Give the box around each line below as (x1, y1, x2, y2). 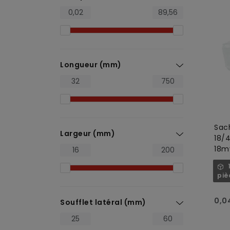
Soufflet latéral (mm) (60, 197, 146, 207)
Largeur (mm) (60, 128, 115, 139)
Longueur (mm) (60, 60, 122, 70)
